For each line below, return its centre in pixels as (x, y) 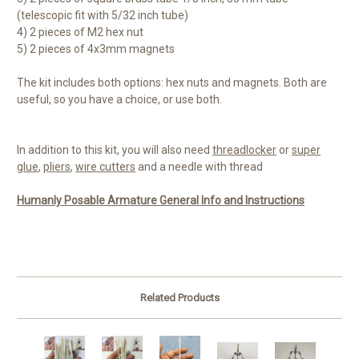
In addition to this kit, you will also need (115, 150)
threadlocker (244, 150)
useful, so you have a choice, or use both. (119, 100)
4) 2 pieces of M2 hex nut (80, 32)
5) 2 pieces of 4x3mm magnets (96, 49)
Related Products (179, 298)
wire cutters (105, 167)
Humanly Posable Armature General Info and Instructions (161, 201)
